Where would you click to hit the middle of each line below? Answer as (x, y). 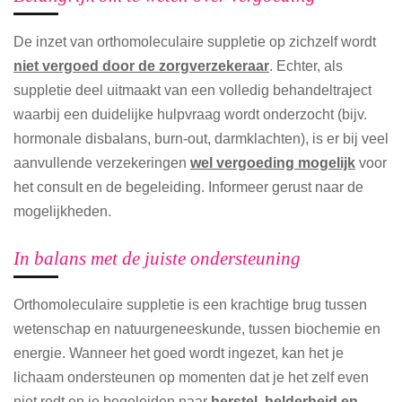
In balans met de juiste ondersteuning (157, 258)
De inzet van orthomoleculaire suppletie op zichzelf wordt (195, 42)
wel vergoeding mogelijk (273, 163)
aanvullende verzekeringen (102, 163)
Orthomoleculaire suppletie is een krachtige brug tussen (190, 304)
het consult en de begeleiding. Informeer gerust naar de (188, 187)
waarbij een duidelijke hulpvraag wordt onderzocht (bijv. (190, 114)
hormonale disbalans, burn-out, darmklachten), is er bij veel (201, 139)
